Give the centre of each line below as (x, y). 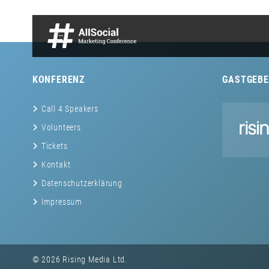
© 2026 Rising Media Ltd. (80, 259)
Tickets (54, 146)
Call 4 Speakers (70, 109)
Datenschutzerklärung (82, 183)
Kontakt (56, 165)
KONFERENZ (58, 80)
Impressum (62, 202)
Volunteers (61, 127)
